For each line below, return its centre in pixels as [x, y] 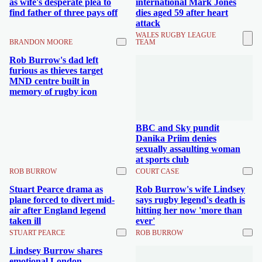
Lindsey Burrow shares [56, 251]
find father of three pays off [63, 12]
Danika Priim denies [176, 138]
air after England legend [58, 210]
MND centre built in [49, 81]
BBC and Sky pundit [177, 128]
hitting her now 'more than [189, 210]
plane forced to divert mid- [62, 200]
